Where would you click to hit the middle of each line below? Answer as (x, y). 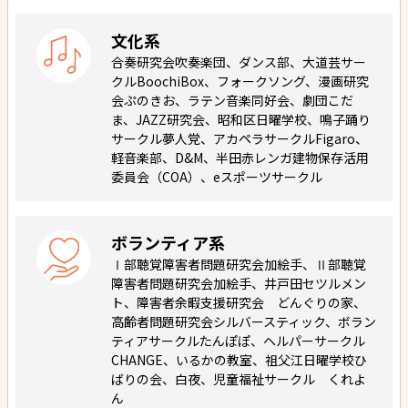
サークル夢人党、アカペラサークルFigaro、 (240, 139)
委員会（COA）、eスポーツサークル (217, 177)
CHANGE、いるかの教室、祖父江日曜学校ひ (240, 360)
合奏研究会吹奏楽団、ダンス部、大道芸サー (239, 62)
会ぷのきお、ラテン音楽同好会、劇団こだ (233, 101)
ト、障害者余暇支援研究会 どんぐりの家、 (239, 303)
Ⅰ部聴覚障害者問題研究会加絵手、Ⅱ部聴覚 (239, 265)
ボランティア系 (168, 243)
